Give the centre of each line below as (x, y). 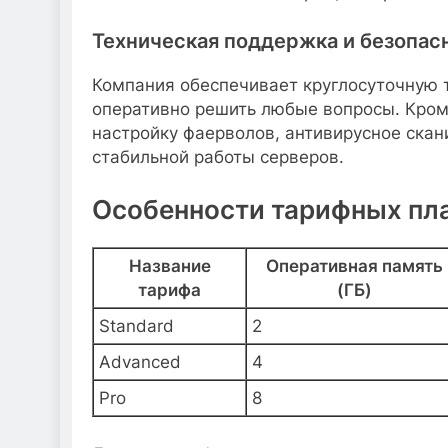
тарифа (169, 289)
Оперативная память (354, 265)
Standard (136, 325)
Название (169, 265)
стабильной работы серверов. (218, 156)
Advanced (140, 361)
